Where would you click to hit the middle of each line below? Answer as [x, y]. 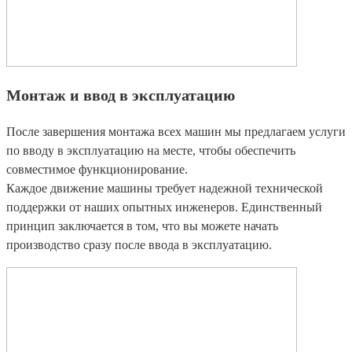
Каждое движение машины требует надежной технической [165, 189]
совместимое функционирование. [97, 170]
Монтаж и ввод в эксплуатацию [121, 95]
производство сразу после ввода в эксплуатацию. [139, 245]
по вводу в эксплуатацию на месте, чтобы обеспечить [151, 151]
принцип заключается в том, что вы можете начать [142, 226]
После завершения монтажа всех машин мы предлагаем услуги [176, 132]
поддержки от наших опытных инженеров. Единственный [164, 207]
